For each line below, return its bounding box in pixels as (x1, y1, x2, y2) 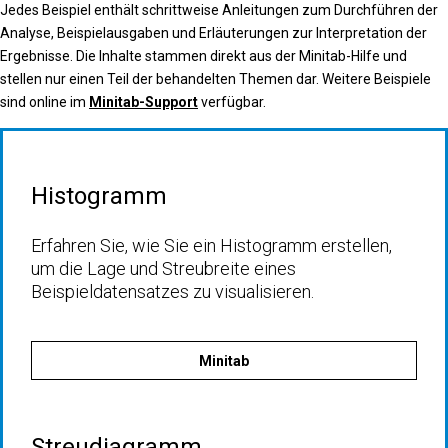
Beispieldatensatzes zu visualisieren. (31, 281, 314, 302)
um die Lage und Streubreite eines (31, 258, 296, 279)
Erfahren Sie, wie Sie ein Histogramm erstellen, (31, 235, 392, 256)
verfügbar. (198, 94, 266, 110)
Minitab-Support (89, 94, 198, 110)
